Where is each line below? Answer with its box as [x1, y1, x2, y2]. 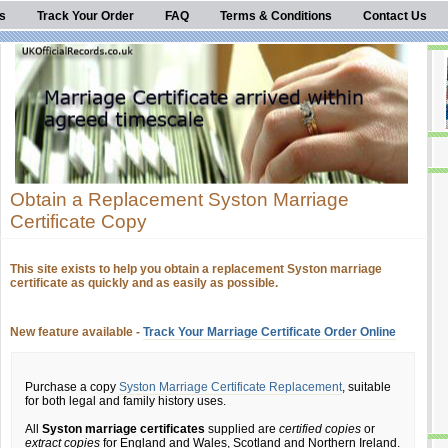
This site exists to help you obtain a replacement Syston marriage [10, 262, 382, 276]
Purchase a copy [25, 380, 119, 394]
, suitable [342, 380, 391, 394]
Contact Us [363, 9, 427, 23]
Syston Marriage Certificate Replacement [119, 380, 342, 394]
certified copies [279, 422, 361, 436]
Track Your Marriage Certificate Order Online [143, 325, 396, 339]
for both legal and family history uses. [25, 394, 226, 408]
